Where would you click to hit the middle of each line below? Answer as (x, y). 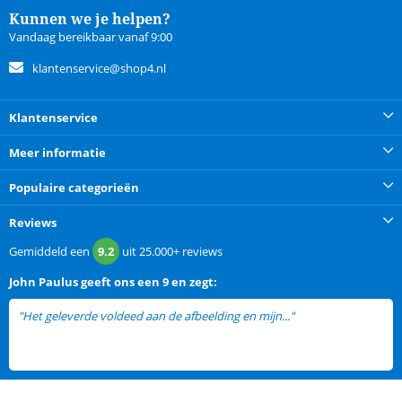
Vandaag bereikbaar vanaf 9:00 (91, 36)
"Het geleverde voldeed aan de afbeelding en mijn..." (157, 315)
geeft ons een (120, 281)
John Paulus (44, 281)
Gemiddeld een (51, 251)
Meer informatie (57, 152)
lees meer (322, 316)
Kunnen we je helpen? (90, 18)
